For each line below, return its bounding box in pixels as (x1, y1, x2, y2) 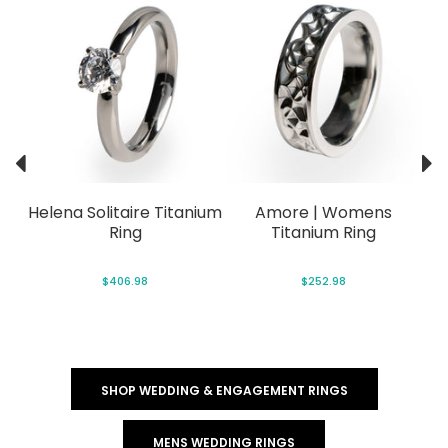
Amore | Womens (254, 201, 392, 224)
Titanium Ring (270, 221, 376, 244)
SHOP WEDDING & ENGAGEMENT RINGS (100, 382, 348, 399)
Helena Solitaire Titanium (28, 201, 222, 224)
